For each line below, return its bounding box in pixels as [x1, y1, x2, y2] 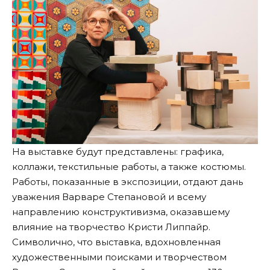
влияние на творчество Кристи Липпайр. [12, 221, 210, 233]
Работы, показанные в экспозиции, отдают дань [12, 175, 243, 187]
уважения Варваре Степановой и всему [12, 190, 206, 202]
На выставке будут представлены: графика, [12, 145, 224, 157]
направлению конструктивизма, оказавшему [12, 206, 230, 218]
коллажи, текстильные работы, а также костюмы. [12, 160, 246, 172]
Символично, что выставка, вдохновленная [12, 236, 221, 248]
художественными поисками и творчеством [12, 251, 227, 263]
